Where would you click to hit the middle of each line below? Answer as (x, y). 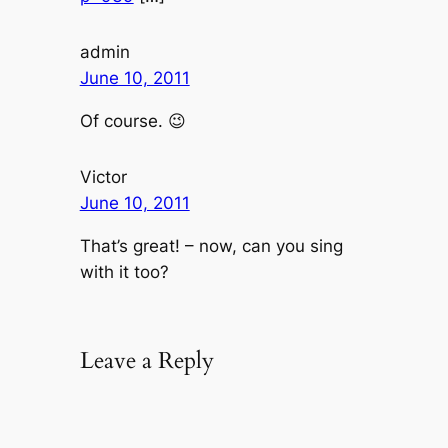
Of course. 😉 (132, 120)
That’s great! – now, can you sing (211, 245)
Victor (103, 177)
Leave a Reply (146, 361)
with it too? (124, 271)
